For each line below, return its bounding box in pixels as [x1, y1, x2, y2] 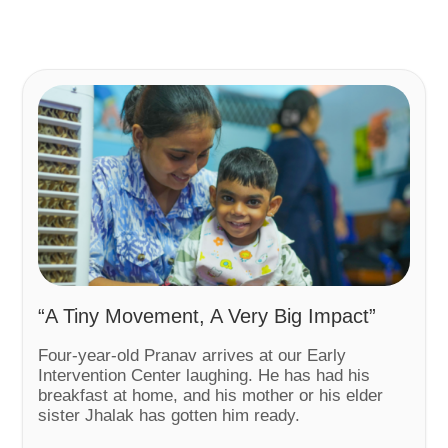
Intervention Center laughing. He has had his [38, 365, 371, 385]
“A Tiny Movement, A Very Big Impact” [38, 304, 377, 327]
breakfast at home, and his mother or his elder [38, 385, 384, 405]
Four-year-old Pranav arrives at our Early [38, 345, 347, 365]
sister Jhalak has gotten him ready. [38, 405, 301, 425]
